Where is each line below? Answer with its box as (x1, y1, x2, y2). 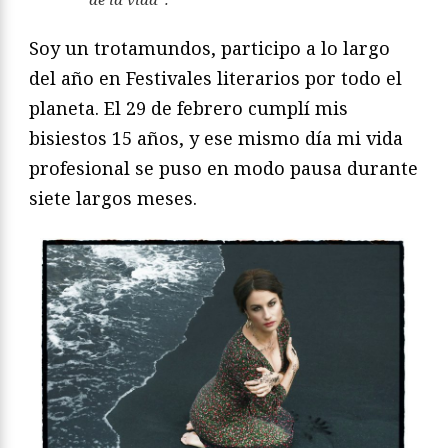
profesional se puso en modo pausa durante (29, 156, 418, 181)
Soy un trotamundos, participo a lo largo (29, 36, 390, 61)
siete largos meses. (29, 186, 197, 211)
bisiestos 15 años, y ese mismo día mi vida (29, 126, 403, 151)
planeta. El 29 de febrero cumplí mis (29, 96, 348, 121)
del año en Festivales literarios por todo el (29, 66, 402, 91)
